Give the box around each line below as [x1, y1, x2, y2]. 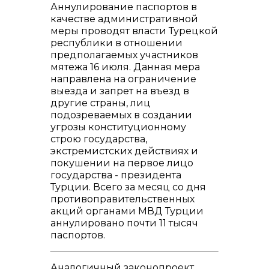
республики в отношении [50, 37, 183, 49]
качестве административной [50, 13, 198, 25]
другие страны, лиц [50, 97, 151, 109]
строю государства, [50, 133, 147, 145]
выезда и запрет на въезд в [50, 85, 189, 97]
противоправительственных [50, 193, 195, 205]
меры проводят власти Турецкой [50, 25, 218, 37]
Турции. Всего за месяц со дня [50, 181, 206, 193]
